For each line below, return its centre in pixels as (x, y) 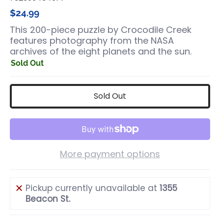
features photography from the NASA (92, 41)
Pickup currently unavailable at (93, 188)
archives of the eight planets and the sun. (101, 51)
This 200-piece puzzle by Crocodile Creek (101, 30)
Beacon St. (48, 199)
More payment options (110, 154)
